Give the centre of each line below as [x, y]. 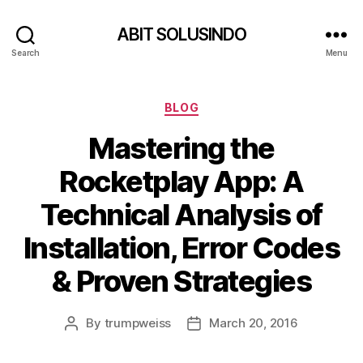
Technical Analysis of [181, 214]
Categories [217, 104]
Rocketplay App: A [181, 181]
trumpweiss [138, 322]
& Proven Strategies [181, 281]
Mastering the [181, 148]
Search [26, 52]
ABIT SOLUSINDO [181, 34]
